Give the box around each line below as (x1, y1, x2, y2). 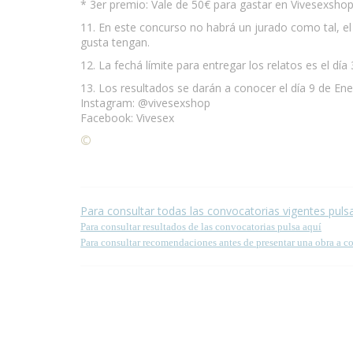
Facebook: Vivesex (80, 110, 174, 125)
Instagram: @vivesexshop (80, 95, 210, 110)
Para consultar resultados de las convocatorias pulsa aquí (80, 220, 321, 232)
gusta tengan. (80, 34, 150, 50)
